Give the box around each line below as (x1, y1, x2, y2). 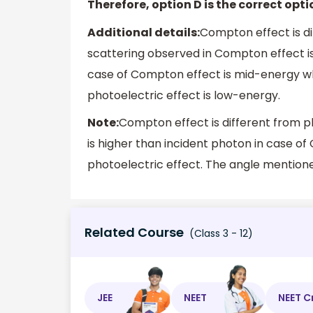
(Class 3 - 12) (187, 226, 253, 240)
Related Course (85, 223, 184, 241)
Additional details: (87, 24, 200, 41)
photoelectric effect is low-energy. (87, 87, 280, 103)
